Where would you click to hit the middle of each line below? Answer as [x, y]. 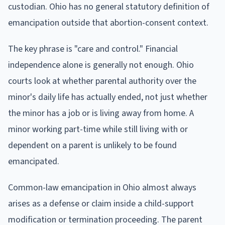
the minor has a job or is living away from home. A [101, 113]
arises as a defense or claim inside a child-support [101, 203]
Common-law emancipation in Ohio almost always [102, 187]
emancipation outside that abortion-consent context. [108, 23]
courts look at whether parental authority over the [102, 81]
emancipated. [34, 161]
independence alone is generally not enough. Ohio [101, 65]
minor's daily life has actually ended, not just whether [108, 97]
